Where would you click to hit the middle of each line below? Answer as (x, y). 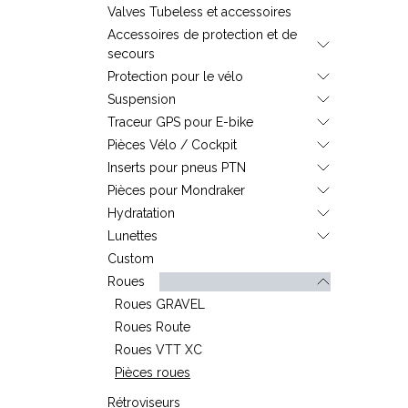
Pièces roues (153, 372)
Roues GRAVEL (160, 304)
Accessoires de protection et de (202, 34)
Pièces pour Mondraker (176, 190)
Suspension (142, 99)
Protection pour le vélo (175, 76)
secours (131, 53)
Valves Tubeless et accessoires (199, 11)
